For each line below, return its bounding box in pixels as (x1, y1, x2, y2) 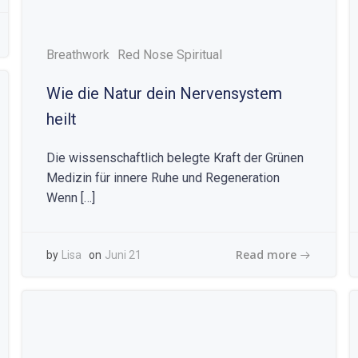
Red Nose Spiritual (117, 47, 222, 62)
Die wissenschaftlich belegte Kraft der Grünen (46, 150, 304, 165)
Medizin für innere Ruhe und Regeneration (46, 170, 280, 185)
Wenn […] (46, 190, 95, 205)
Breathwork (46, 47, 109, 62)
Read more (236, 246, 297, 262)
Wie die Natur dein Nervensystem (46, 84, 282, 103)
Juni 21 (104, 249, 141, 261)
